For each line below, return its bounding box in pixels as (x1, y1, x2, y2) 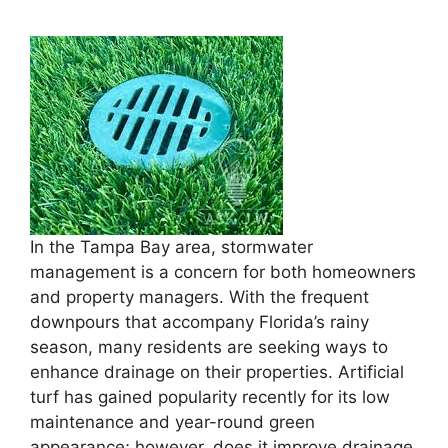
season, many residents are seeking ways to (30, 337, 388, 357)
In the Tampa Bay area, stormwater (30, 237, 313, 257)
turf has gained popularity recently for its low (30, 387, 390, 407)
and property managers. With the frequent (30, 287, 369, 307)
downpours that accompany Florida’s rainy (30, 312, 369, 332)
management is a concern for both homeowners (30, 262, 416, 282)
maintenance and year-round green (30, 412, 315, 432)
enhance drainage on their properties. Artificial (30, 362, 404, 382)
